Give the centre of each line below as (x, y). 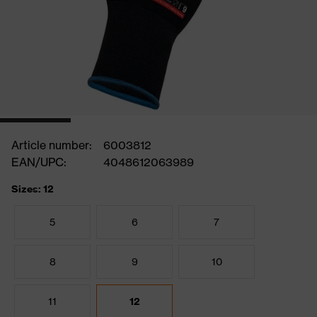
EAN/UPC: (39, 162)
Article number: (52, 145)
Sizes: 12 (33, 189)
